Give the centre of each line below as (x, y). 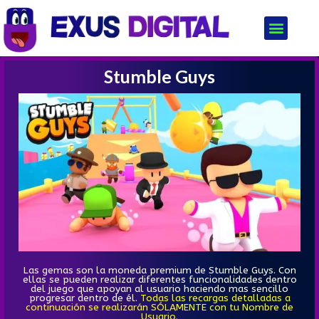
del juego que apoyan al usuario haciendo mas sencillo (159, 289)
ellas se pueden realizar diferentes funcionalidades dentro (159, 280)
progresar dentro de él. (84, 298)
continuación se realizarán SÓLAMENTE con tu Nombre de (159, 308)
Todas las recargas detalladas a (215, 298)
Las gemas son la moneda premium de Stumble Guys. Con (159, 271)
